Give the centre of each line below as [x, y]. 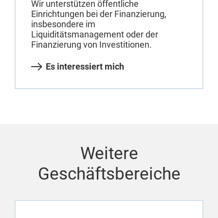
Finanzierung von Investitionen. [91, 45]
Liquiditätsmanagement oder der [95, 35]
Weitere [109, 154]
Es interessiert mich [85, 67]
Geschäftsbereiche [109, 174]
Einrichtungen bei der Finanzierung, [99, 14]
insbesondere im [63, 24]
